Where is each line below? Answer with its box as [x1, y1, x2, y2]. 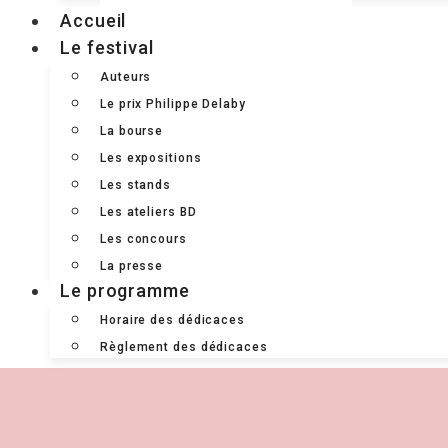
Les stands [100, 178, 171, 192]
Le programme [60, 280, 190, 301]
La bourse [100, 124, 164, 138]
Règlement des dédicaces [100, 340, 268, 354]
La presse [100, 259, 164, 273]
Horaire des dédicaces [100, 313, 245, 327]
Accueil [60, 10, 127, 31]
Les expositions [100, 151, 202, 165]
